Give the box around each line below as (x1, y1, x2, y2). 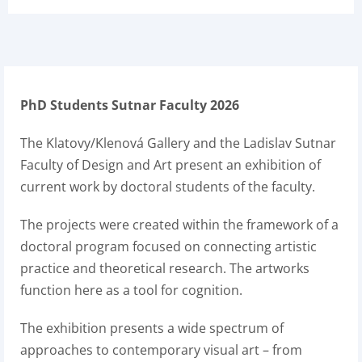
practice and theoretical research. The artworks (20, 259, 309, 277)
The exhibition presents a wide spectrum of (20, 319, 284, 337)
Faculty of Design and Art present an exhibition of (20, 156, 321, 174)
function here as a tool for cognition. (20, 281, 242, 299)
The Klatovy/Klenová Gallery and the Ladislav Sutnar (20, 134, 336, 152)
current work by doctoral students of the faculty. (20, 178, 315, 196)
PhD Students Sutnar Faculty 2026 (20, 96, 239, 114)
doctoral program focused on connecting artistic (20, 238, 317, 255)
